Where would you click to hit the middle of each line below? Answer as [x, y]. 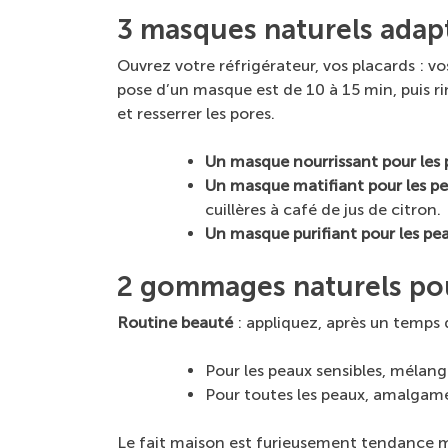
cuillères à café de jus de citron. [323, 210]
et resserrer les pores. [196, 114]
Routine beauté [175, 323]
